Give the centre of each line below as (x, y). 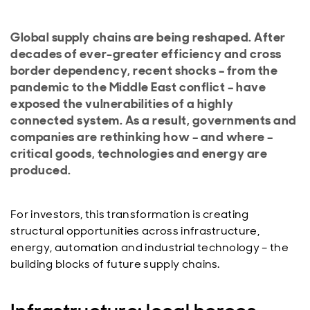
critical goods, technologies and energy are (139, 154)
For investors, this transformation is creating (130, 214)
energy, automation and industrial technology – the (150, 247)
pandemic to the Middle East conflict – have (138, 87)
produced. (41, 170)
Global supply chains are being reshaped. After (148, 37)
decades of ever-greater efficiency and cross (146, 54)
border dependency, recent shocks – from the (144, 71)
